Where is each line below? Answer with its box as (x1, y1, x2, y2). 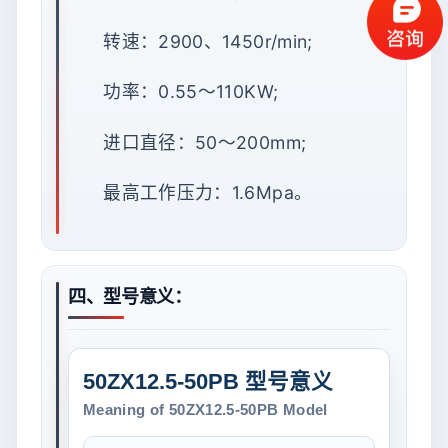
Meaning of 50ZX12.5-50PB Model (83, 400, 328, 418)
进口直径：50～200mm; (103, 131, 307, 153)
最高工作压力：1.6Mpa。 (103, 182, 313, 204)
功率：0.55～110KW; (103, 81, 279, 103)
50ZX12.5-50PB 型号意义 (83, 368, 333, 394)
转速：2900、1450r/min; (103, 30, 313, 52)
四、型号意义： (68, 284, 192, 307)
